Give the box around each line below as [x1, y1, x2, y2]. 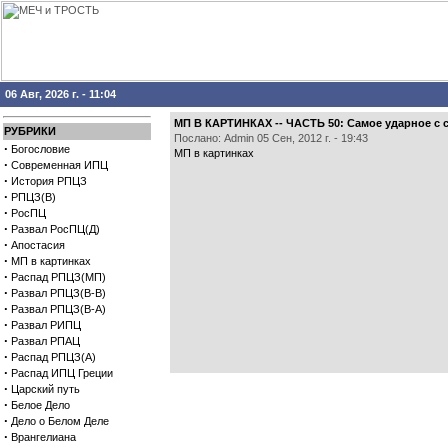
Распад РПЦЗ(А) [11, 351, 96, 363]
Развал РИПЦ [11, 319, 81, 331]
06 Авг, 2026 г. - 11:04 [5, 88, 116, 100]
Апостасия [11, 239, 65, 251]
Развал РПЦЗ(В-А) [11, 303, 106, 315]
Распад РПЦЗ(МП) [11, 271, 106, 283]
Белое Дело [11, 399, 70, 411]
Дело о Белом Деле [11, 415, 109, 427]
